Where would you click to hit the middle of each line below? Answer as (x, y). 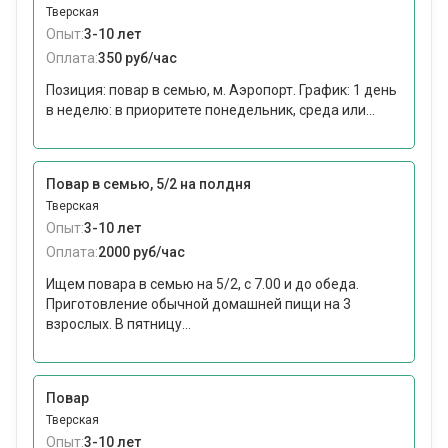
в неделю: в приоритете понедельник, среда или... (210, 110)
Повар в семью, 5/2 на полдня (148, 184)
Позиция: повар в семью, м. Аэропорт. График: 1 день (221, 90)
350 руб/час (137, 58)
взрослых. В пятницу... (118, 324)
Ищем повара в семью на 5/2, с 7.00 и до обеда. (202, 284)
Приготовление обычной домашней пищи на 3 (198, 304)
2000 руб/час (141, 252)
